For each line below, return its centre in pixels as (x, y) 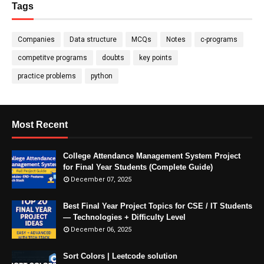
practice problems (47, 76)
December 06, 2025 (101, 230)
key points (156, 58)
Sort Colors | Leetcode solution (120, 256)
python (102, 76)
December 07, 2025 (101, 179)
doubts (113, 58)
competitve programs (52, 58)
